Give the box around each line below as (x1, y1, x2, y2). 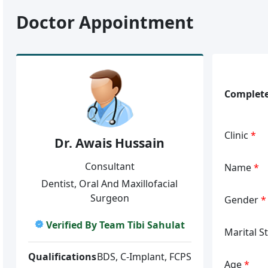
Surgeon (90, 191, 129, 205)
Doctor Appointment (16, 10, 194, 33)
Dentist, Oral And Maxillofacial (41, 176, 178, 190)
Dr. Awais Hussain (54, 135, 165, 151)
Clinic (224, 128, 251, 142)
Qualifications (28, 249, 97, 263)
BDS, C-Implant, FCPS (96, 249, 191, 263)
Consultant (84, 159, 135, 173)
